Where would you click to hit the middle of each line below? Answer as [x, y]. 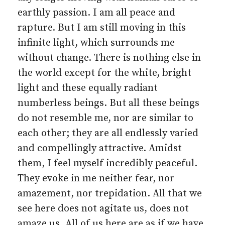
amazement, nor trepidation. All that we [110, 194]
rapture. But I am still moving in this [102, 28]
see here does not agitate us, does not [103, 209]
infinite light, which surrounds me [96, 43]
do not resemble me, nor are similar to [105, 118]
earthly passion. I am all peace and [96, 13]
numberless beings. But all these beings [108, 103]
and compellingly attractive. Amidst [100, 148]
